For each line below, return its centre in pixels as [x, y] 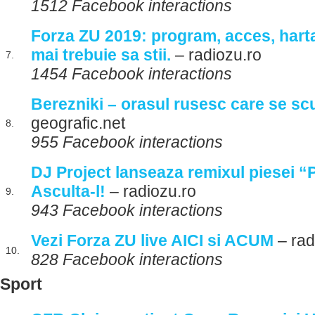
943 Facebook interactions [127, 210]
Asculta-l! [68, 191]
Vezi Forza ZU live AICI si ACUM [152, 240]
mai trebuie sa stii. [101, 55]
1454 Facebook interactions [131, 74]
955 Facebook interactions [127, 142]
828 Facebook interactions [127, 259]
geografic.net [78, 123]
